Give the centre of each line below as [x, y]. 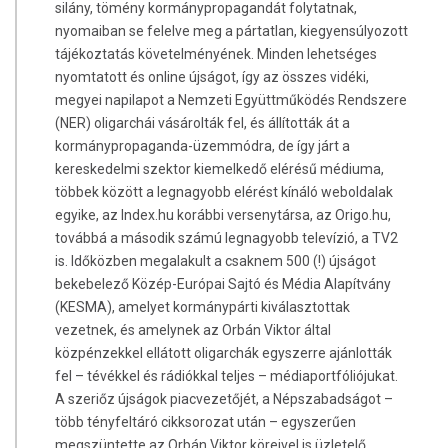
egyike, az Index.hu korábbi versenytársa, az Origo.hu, [222, 215]
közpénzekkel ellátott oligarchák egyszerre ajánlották [223, 353]
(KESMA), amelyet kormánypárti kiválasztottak [202, 307]
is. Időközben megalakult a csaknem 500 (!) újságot [215, 261]
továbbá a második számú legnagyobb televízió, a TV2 [226, 238]
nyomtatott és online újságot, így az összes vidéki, [211, 77]
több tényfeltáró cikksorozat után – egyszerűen [205, 422]
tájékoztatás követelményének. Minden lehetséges [215, 54]
